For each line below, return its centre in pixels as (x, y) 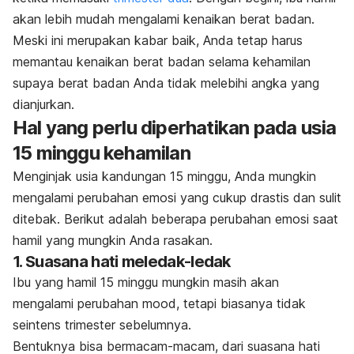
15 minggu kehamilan (102, 153)
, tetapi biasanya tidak (241, 303)
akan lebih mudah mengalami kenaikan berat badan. (164, 19)
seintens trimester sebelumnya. (102, 324)
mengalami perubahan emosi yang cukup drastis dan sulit (177, 197)
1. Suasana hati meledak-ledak (122, 261)
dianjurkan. (43, 104)
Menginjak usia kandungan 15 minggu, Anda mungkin (164, 176)
